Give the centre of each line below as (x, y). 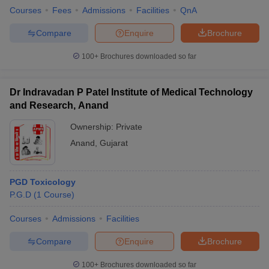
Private (129, 127)
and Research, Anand (59, 105)
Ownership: (93, 127)
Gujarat (114, 143)
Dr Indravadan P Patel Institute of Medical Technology (131, 92)
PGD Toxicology (43, 182)
